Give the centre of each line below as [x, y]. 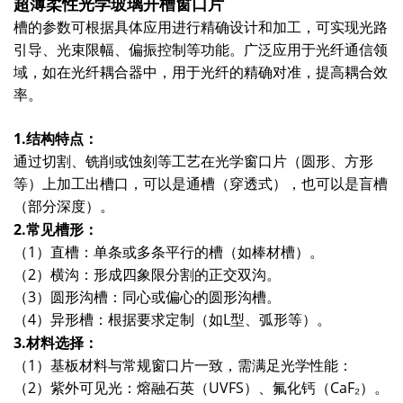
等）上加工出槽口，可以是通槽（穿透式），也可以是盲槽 [201, 183]
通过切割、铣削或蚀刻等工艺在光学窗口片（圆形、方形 [193, 161]
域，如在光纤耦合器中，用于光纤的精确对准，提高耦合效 [201, 72]
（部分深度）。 [64, 206]
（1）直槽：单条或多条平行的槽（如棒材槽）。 [169, 251]
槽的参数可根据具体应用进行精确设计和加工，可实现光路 [201, 27]
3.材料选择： [56, 342]
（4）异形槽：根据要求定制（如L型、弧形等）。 [172, 319]
